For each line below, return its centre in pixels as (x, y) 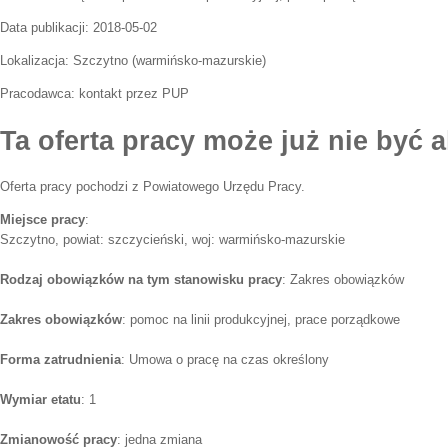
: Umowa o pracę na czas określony (225, 360)
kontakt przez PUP (134, 93)
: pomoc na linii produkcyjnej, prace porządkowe (261, 320)
